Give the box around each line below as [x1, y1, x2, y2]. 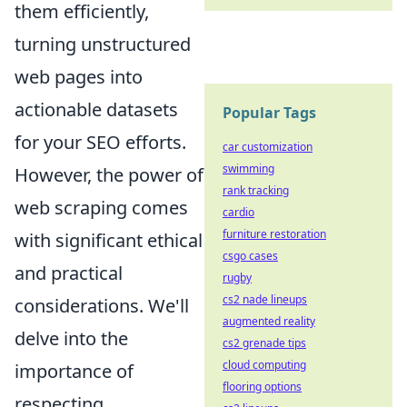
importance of [15, 359, 134, 384]
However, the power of [15, 163, 203, 188]
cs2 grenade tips [223, 335, 306, 351]
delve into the [15, 326, 128, 352]
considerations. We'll [15, 293, 189, 319]
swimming [223, 161, 274, 176]
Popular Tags [223, 103, 316, 123]
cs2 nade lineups [223, 292, 307, 307]
